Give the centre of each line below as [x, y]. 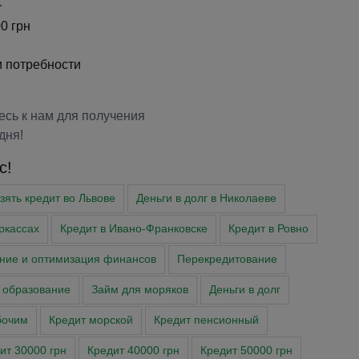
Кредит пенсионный [206, 321]
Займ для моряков [140, 290]
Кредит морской [91, 321]
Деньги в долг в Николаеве [206, 199]
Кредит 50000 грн [246, 351]
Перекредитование [227, 260]
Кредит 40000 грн [133, 351]
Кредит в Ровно [268, 229]
